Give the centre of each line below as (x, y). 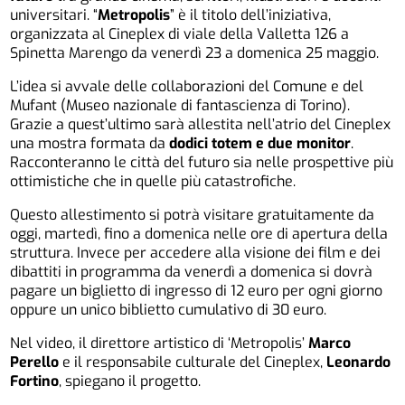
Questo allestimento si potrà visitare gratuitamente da (193, 214)
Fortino (35, 381)
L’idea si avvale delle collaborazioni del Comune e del (187, 86)
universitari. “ (54, 14)
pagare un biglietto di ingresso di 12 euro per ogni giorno (197, 290)
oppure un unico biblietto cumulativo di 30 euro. (169, 309)
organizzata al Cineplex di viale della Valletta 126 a (180, 33)
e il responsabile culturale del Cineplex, (193, 362)
